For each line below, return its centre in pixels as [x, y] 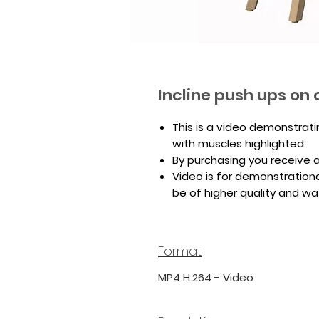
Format [180, 251]
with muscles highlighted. [241, 143]
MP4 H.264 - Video [206, 277]
